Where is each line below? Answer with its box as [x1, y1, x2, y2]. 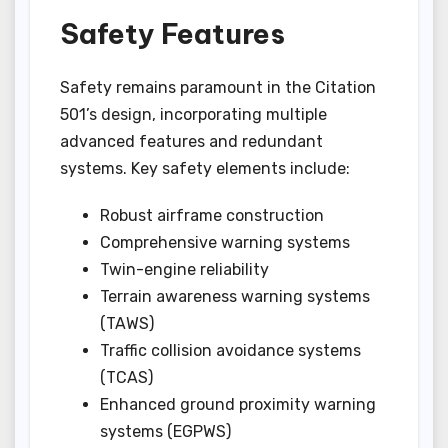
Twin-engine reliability [100, 260, 269, 280]
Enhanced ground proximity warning [100, 395, 376, 415]
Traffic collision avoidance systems [100, 341, 361, 361]
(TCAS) [100, 368, 153, 388]
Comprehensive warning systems [100, 233, 350, 253]
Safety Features [60, 15, 285, 51]
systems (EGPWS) [100, 422, 231, 442]
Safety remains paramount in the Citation [60, 78, 376, 98]
